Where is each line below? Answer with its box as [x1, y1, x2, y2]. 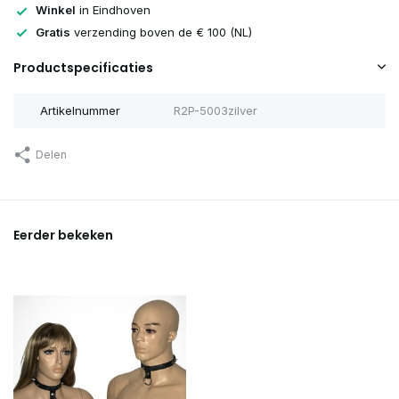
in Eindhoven [76, 3, 151, 18]
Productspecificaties [13, 59, 153, 77]
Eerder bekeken [13, 226, 113, 245]
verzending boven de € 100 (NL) [70, 24, 252, 39]
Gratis [36, 24, 70, 39]
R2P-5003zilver [173, 103, 257, 118]
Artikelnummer [40, 103, 120, 118]
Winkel [36, 3, 76, 18]
